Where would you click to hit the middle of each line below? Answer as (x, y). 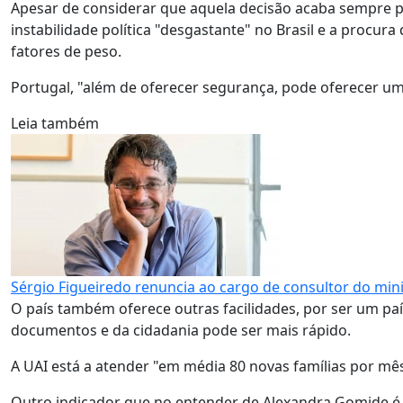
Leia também (55, 123)
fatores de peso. (68, 51)
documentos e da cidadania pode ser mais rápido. (181, 330)
